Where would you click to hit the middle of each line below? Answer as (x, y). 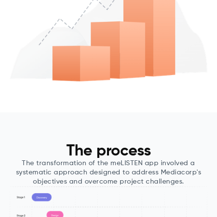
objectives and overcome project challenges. (108, 182)
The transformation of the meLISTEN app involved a (108, 163)
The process (108, 151)
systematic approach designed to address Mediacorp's (108, 173)
